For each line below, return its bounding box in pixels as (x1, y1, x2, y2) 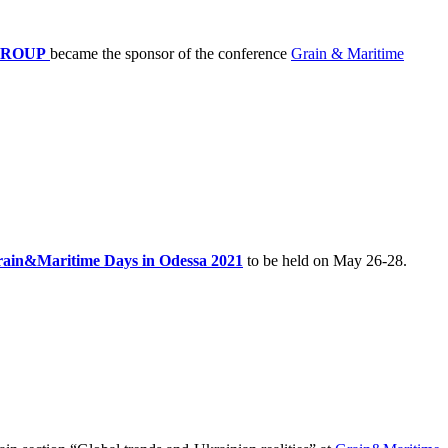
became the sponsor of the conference (50, 44, 291, 62)
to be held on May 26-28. (243, 251, 407, 269)
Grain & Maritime (291, 44, 404, 62)
